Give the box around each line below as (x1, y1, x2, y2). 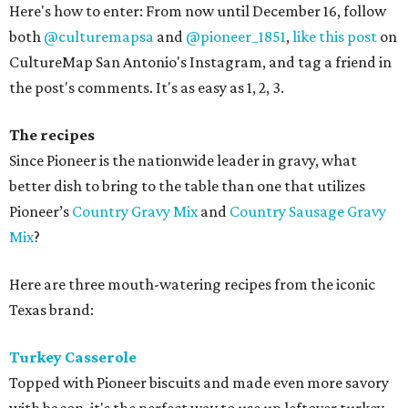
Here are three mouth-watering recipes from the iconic (9, 275, 375, 293)
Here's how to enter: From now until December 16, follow (9, 2, 386, 20)
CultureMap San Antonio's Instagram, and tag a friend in (9, 53, 392, 71)
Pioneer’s (9, 202, 72, 220)
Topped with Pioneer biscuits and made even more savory (9, 373, 389, 392)
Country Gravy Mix (72, 202, 198, 220)
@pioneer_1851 (186, 27, 286, 46)
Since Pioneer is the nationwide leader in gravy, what (9, 151, 357, 169)
